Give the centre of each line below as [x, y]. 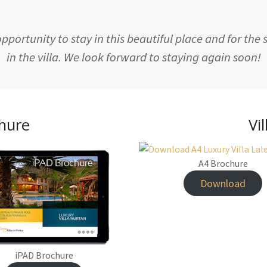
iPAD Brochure [44, 255]
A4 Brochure [223, 164]
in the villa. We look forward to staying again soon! [133, 57]
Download [223, 184]
